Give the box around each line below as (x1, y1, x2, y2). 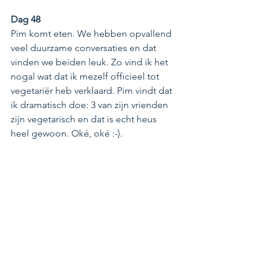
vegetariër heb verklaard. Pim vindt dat (11, 84, 175, 96)
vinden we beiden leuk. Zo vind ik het (11, 56, 170, 68)
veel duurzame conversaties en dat (11, 42, 159, 53)
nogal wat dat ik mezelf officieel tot (11, 70, 161, 82)
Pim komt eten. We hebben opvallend (11, 27, 174, 39)
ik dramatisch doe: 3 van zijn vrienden (11, 99, 170, 110)
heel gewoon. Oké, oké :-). (11, 127, 122, 139)
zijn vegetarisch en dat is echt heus (11, 113, 159, 125)
